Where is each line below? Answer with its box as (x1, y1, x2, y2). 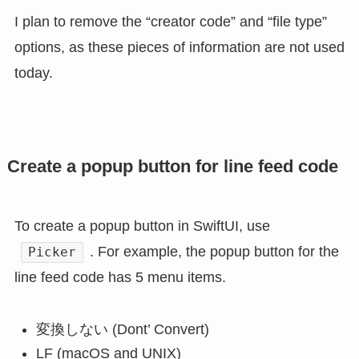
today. (14, 64, 53, 81)
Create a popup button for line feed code (6, 156, 338, 176)
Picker (28, 244, 77, 260)
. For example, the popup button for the (90, 243, 340, 260)
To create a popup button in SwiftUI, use (14, 217, 270, 234)
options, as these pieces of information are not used (14, 38, 345, 55)
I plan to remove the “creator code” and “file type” (14, 13, 327, 30)
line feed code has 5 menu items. (14, 268, 226, 285)
